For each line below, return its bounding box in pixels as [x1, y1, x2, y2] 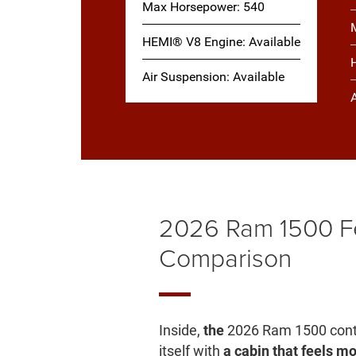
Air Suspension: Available [142, 69, 285, 85]
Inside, [159, 322, 204, 339]
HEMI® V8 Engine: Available [142, 34, 301, 50]
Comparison [159, 239, 292, 276]
